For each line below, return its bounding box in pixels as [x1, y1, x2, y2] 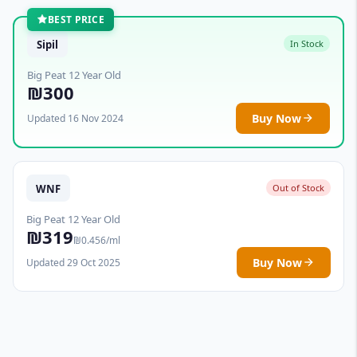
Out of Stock [273, 182, 324, 194]
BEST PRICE [48, 12, 104, 26]
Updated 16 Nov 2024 [27, 111, 124, 125]
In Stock [290, 37, 324, 50]
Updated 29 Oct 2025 [26, 255, 120, 269]
